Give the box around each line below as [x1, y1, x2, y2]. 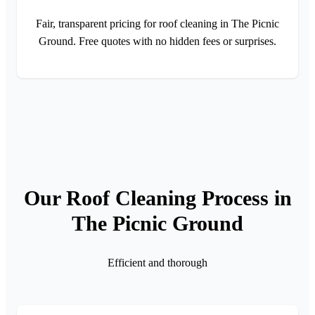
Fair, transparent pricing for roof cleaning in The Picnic [36, 17, 279, 30]
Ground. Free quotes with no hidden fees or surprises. [39, 34, 276, 47]
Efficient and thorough [108, 256, 207, 269]
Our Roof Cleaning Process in [23, 186, 292, 210]
